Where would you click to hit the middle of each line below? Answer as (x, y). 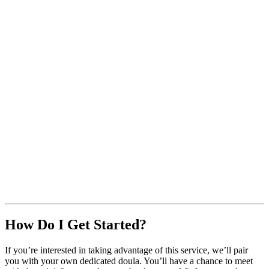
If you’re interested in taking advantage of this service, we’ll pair (126, 250)
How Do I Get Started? (76, 225)
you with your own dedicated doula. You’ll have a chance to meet (129, 261)
